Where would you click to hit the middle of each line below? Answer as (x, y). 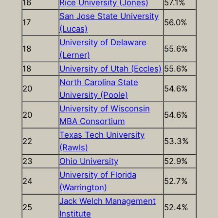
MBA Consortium (92, 121)
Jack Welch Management (107, 201)
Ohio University (89, 161)
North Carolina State (99, 82)
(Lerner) (74, 55)
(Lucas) (73, 29)
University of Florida (98, 175)
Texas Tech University (102, 135)
